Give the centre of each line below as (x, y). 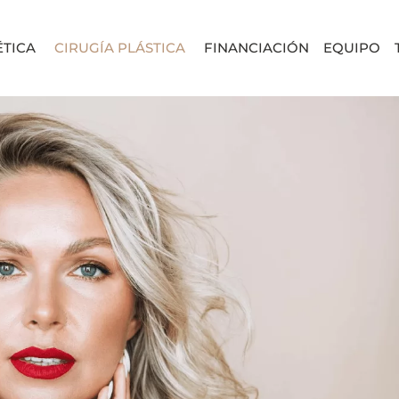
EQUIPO (352, 48)
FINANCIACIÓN (257, 48)
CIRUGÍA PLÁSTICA (120, 48)
